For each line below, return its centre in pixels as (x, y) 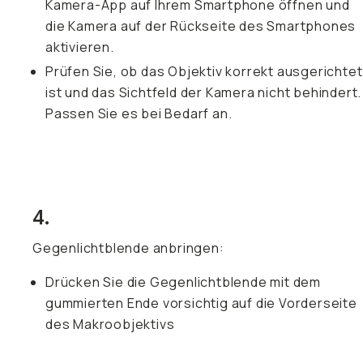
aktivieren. (80, 47)
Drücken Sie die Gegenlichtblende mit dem (183, 282)
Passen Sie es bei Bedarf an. (139, 113)
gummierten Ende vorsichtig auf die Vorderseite (201, 303)
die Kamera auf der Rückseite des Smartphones (201, 26)
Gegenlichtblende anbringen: (128, 248)
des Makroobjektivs (110, 324)
